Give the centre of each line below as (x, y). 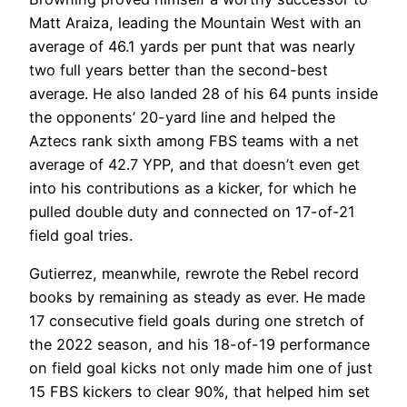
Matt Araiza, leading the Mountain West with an (195, 22)
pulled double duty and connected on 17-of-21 (192, 211)
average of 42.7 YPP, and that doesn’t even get (194, 164)
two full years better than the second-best (179, 69)
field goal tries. (81, 235)
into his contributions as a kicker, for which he (193, 188)
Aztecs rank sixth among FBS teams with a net (194, 140)
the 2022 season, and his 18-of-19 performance (199, 344)
